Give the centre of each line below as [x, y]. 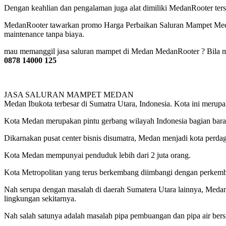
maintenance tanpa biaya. [44, 34]
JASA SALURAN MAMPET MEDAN [69, 94]
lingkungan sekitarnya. [40, 198]
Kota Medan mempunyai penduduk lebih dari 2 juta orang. [97, 155]
